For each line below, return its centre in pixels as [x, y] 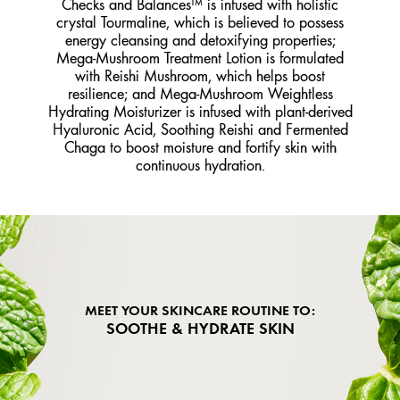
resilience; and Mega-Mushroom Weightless [200, 93]
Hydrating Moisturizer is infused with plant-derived [200, 111]
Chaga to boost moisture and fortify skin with [200, 147]
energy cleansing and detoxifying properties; [200, 40]
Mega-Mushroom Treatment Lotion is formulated [200, 58]
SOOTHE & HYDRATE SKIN [200, 328]
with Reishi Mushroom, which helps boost [200, 75]
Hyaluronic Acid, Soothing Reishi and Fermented [200, 129]
